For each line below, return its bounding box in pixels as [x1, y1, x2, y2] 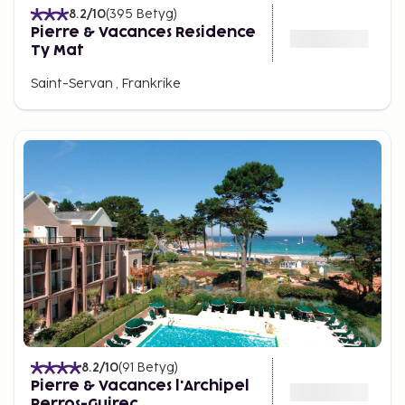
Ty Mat [31, 43, 84, 58]
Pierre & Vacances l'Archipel [31, 379, 250, 393]
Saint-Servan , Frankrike [31, 76, 181, 91]
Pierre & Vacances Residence [31, 25, 256, 40]
